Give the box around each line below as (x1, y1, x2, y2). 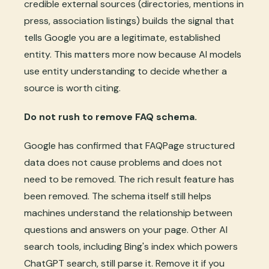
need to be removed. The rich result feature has (24, 172, 234, 186)
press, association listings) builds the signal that (24, 14, 234, 27)
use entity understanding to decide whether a (24, 64, 227, 77)
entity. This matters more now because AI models (24, 47, 241, 61)
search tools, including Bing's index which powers (24, 240, 238, 253)
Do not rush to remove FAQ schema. (24, 110, 197, 123)
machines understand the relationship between (24, 206, 232, 219)
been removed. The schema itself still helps (24, 189, 211, 202)
